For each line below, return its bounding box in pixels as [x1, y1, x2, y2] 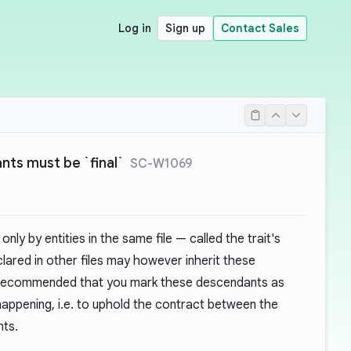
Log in [118, 21, 151, 35]
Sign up [165, 21, 205, 35]
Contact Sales [221, 21, 299, 35]
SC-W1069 [130, 156, 192, 172]
